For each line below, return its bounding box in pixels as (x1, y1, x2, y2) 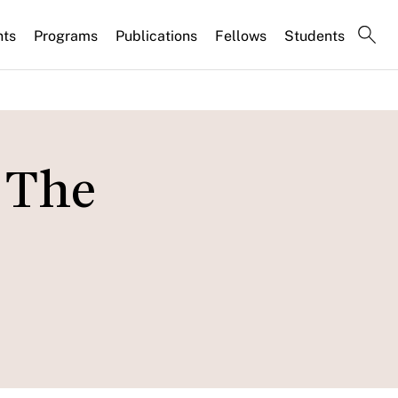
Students (284, 27, 345, 44)
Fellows (215, 27, 267, 44)
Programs (34, 27, 98, 44)
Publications (115, 27, 197, 44)
